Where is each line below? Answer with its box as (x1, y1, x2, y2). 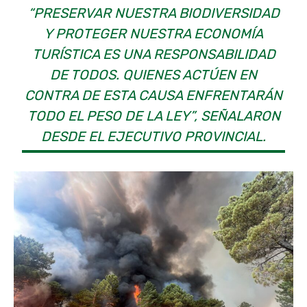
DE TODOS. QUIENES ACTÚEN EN (50, 66, 257, 84)
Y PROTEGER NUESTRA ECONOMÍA (44, 25, 263, 42)
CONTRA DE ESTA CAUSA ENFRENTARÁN (25, 87, 282, 104)
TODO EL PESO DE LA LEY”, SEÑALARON (27, 108, 280, 125)
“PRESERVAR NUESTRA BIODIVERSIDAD (27, 5, 280, 22)
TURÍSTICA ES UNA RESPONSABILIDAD (32, 46, 275, 63)
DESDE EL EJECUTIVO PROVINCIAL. (41, 128, 266, 145)
